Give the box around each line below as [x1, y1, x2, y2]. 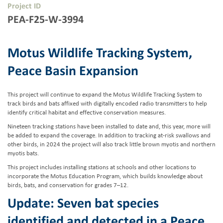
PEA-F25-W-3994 [7, 14, 84, 25]
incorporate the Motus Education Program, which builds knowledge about [7, 173, 203, 180]
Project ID [7, 2, 41, 10]
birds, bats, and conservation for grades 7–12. [7, 182, 128, 189]
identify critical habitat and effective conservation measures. [7, 109, 166, 116]
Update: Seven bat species [7, 197, 159, 211]
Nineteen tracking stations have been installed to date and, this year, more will [7, 123, 211, 130]
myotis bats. [7, 150, 39, 157]
